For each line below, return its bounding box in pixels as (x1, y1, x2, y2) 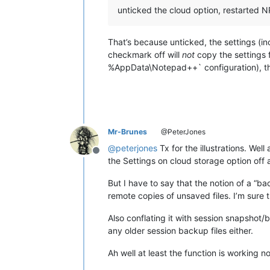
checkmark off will (108, 49, 182, 60)
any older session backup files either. (108, 225, 253, 236)
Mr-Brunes (108, 127, 147, 136)
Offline (95, 150, 125, 163)
